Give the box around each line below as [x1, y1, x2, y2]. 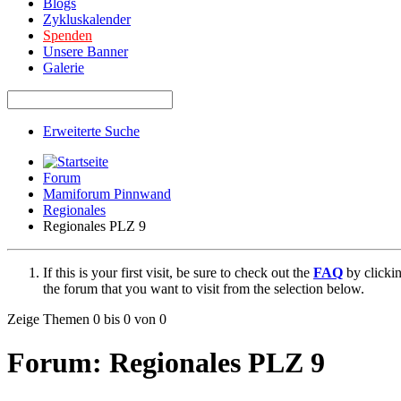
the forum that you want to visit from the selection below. [43, 280, 364, 296]
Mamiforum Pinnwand [43, 185, 171, 201]
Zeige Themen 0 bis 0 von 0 [7, 311, 166, 327]
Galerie [43, 59, 84, 75]
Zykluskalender [43, 11, 131, 27]
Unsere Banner [43, 43, 128, 59]
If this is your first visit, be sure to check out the [43, 264, 313, 280]
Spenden [43, 27, 92, 43]
